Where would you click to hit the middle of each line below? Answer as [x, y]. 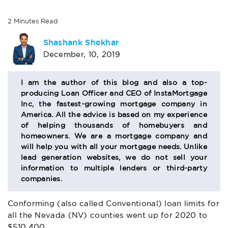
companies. [42, 179]
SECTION [39, 82]
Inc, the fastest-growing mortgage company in [114, 104]
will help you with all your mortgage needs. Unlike [114, 147]
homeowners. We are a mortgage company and [114, 136]
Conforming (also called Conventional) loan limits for [113, 204]
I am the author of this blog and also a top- [114, 83]
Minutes [26, 22]
